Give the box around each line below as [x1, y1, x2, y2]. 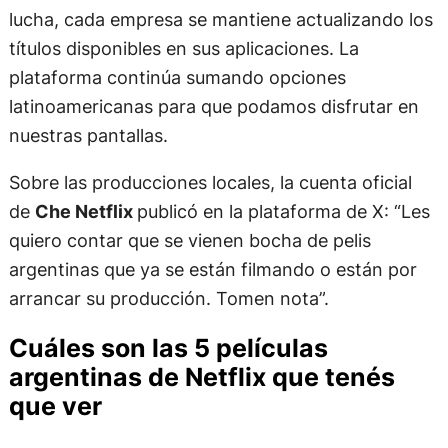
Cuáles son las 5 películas [8, 332, 328, 363]
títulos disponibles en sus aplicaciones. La [8, 37, 359, 59]
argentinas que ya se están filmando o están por [8, 258, 417, 281]
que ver [8, 390, 102, 421]
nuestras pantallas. [8, 124, 168, 146]
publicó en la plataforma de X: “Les [136, 200, 430, 223]
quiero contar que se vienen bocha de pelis [8, 229, 371, 252]
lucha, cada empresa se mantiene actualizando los [8, 8, 433, 30]
